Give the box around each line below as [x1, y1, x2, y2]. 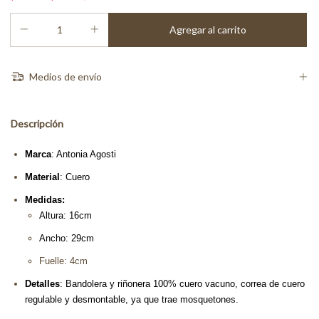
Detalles [25, 278, 60, 290]
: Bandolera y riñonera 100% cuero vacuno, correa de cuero [60, 278, 305, 290]
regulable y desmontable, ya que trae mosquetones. [25, 294, 239, 305]
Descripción [11, 117, 63, 130]
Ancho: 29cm [39, 233, 94, 244]
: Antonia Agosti [51, 149, 116, 160]
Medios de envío [26, 70, 102, 83]
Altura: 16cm [39, 210, 92, 221]
